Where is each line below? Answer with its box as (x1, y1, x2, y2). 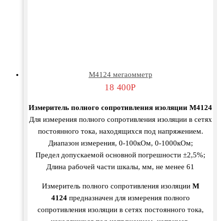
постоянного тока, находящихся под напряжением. (37, 127, 203, 136)
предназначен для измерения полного (67, 194, 190, 202)
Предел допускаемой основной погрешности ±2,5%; (36, 151, 205, 159)
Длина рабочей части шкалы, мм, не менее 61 (46, 163, 194, 171)
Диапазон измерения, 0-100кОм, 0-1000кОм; (48, 139, 193, 147)
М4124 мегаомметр (88, 71, 152, 79)
